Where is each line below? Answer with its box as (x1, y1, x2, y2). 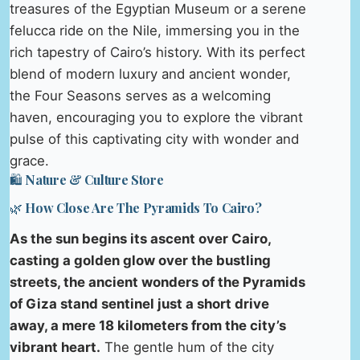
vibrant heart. (10, 338, 100, 355)
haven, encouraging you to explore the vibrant (10, 109, 303, 126)
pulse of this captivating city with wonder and (10, 131, 299, 148)
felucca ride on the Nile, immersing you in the (10, 22, 300, 39)
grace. (10, 153, 49, 170)
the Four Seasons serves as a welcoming (10, 88, 271, 104)
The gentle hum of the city (100, 338, 274, 355)
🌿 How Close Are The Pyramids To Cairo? (10, 198, 262, 216)
